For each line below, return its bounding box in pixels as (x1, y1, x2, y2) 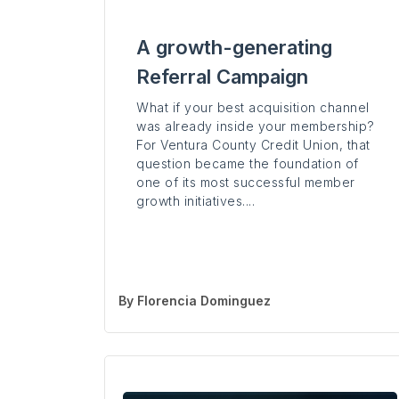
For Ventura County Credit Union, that (136, 137, 370, 153)
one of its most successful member (136, 175, 355, 191)
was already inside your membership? (136, 118, 375, 134)
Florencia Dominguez (137, 293, 271, 309)
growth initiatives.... (136, 193, 255, 209)
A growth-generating (136, 36, 332, 60)
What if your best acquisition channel (136, 100, 370, 116)
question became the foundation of (136, 156, 359, 172)
